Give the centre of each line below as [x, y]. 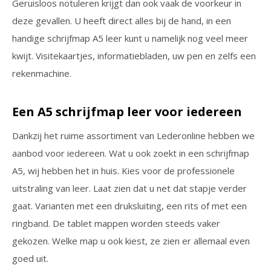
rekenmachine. [42, 73]
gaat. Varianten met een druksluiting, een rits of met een [129, 206]
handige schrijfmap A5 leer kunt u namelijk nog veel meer [130, 38]
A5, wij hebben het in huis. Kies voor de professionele [123, 171]
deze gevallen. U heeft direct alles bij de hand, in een [122, 21]
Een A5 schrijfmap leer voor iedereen [127, 112]
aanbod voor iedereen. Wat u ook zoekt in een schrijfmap [131, 153]
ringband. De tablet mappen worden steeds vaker [116, 223]
